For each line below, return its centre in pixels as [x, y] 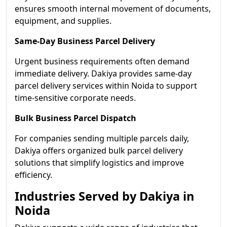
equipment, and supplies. [63, 21]
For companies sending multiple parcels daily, [102, 138]
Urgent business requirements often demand [102, 61]
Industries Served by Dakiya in [104, 196]
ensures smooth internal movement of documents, [113, 9]
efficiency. [33, 175]
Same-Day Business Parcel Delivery [85, 41]
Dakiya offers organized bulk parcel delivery [99, 150]
